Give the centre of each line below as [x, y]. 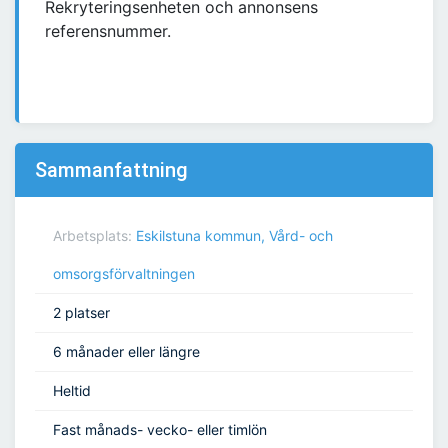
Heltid [72, 391]
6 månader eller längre [126, 352]
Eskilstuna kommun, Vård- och [234, 236]
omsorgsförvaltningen [124, 274]
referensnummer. [108, 31]
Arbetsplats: [94, 236]
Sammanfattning [111, 170]
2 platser [81, 313]
